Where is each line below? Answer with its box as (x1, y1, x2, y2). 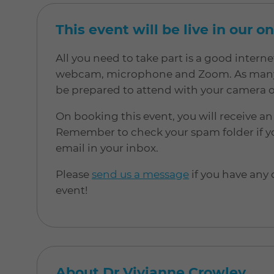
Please (56, 168, 92, 181)
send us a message (92, 168, 189, 181)
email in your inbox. (56, 142, 158, 155)
